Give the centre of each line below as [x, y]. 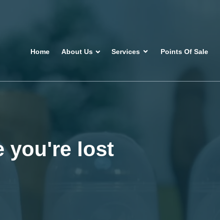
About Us [77, 52]
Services [127, 52]
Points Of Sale [184, 52]
